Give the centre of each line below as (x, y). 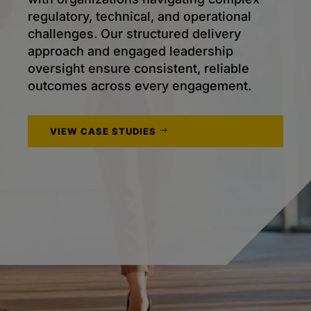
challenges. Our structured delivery (134, 33)
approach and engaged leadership (131, 51)
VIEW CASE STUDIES (103, 131)
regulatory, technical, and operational (140, 16)
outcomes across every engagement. (140, 85)
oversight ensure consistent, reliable (138, 68)
